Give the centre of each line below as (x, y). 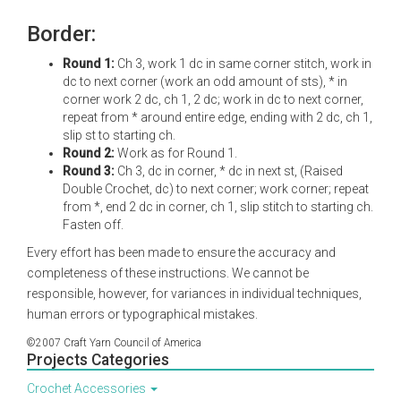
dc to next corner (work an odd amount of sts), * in (205, 81)
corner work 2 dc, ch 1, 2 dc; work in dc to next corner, (213, 99)
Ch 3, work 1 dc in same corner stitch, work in (243, 64)
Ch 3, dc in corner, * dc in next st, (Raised (229, 171)
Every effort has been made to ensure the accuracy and (181, 252)
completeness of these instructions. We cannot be (168, 273)
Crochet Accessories (88, 388)
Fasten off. (93, 225)
